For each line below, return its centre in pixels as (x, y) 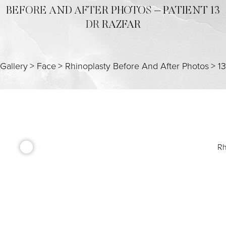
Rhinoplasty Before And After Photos (137, 65)
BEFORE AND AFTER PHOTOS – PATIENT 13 (113, 11)
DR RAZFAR (113, 25)
